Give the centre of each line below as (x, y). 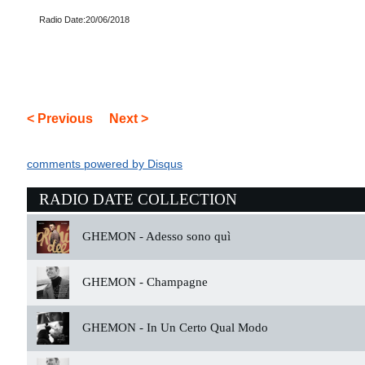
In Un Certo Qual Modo (206, 328)
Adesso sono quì (187, 236)
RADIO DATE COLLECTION (138, 199)
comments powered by (87, 164)
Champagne (176, 282)
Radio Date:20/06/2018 (84, 20)
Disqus (165, 164)
